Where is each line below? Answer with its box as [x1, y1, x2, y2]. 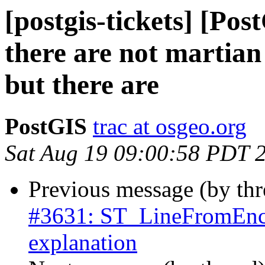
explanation [28, 230, 137, 256]
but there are [5, 69, 159, 100]
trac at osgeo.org [93, 114, 247, 140]
